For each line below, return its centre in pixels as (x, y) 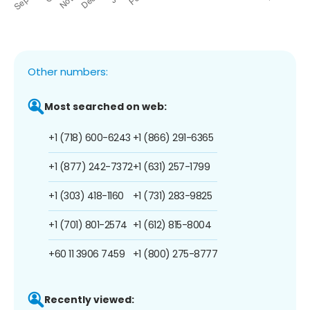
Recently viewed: (89, 299)
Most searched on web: (106, 106)
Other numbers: (68, 71)
